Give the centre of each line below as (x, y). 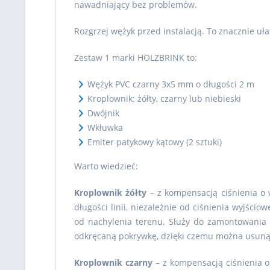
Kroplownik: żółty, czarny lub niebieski (164, 99)
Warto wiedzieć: (106, 166)
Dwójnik (103, 113)
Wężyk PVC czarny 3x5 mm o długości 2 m (171, 84)
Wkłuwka (105, 127)
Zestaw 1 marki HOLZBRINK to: (136, 58)
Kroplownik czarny (113, 262)
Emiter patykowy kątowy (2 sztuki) (155, 142)
